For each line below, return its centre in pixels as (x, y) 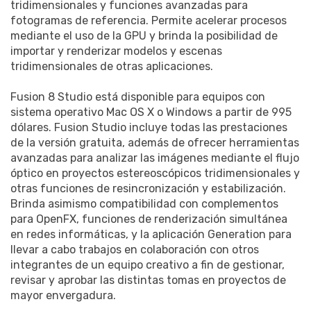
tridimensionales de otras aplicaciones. (112, 66)
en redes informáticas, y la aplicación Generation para (151, 234)
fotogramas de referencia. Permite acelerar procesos (149, 20)
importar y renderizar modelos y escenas (116, 51)
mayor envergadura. (63, 295)
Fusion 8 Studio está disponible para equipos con (138, 96)
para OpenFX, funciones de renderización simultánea (149, 219)
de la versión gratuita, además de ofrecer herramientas (155, 142)
